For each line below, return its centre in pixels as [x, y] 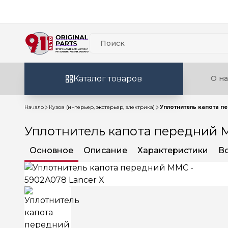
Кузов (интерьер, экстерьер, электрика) [102, 107]
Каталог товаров [108, 79]
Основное [51, 150]
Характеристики [173, 150]
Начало [34, 107]
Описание [105, 150]
